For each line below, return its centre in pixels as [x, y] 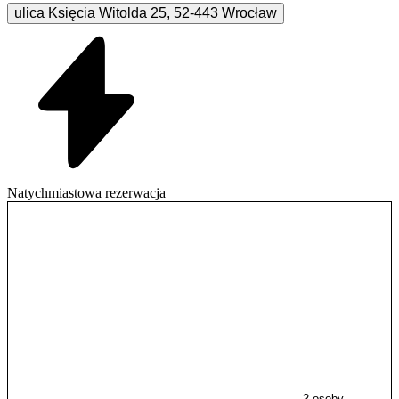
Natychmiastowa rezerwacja [86, 192]
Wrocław [249, 12]
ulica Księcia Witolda [81, 12]
